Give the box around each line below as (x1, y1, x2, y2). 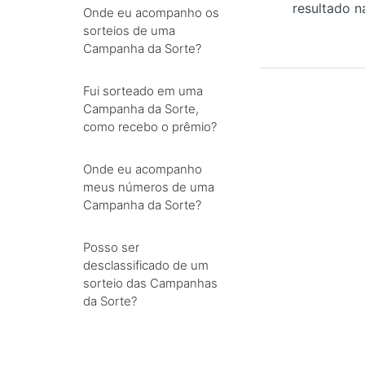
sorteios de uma (83, 23, 175, 38)
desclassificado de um (83, 257, 209, 273)
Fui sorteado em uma (83, 83, 203, 99)
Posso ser (83, 240, 139, 255)
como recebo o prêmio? (83, 119, 217, 134)
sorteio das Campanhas (83, 275, 218, 291)
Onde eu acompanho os (83, 5, 219, 20)
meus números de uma (83, 179, 214, 195)
